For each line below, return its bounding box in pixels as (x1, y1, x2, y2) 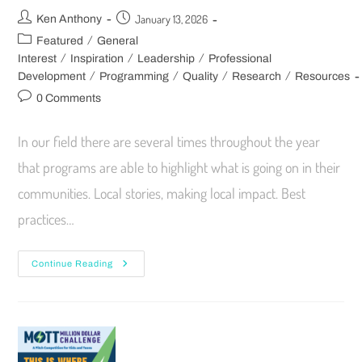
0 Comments (36, 92, 102, 105)
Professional (208, 53, 272, 65)
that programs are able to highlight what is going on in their (18, 158, 341, 177)
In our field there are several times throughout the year (18, 133, 321, 151)
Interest (18, 53, 57, 65)
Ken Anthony (36, 13, 103, 26)
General (97, 35, 139, 48)
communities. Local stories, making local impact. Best (18, 184, 306, 203)
